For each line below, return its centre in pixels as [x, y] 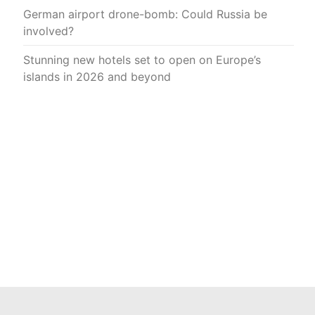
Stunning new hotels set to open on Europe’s [142, 59]
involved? [49, 31]
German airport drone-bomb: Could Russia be [145, 14]
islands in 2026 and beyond [97, 76]
